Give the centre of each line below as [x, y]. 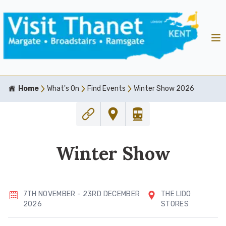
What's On [63, 89]
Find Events [106, 89]
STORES [175, 204]
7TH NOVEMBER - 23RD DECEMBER [81, 194]
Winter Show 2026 [164, 89]
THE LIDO [176, 194]
